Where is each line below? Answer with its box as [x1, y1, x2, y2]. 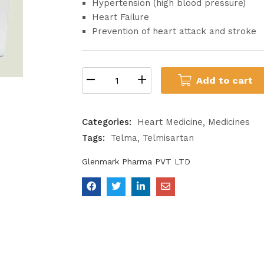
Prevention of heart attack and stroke [92, 26, 256, 37]
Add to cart [196, 75, 253, 86]
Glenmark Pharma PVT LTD [82, 157, 190, 166]
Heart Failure [92, 12, 149, 22]
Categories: [82, 117, 134, 127]
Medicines [208, 117, 250, 127]
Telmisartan [143, 133, 194, 143]
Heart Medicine [137, 117, 203, 127]
